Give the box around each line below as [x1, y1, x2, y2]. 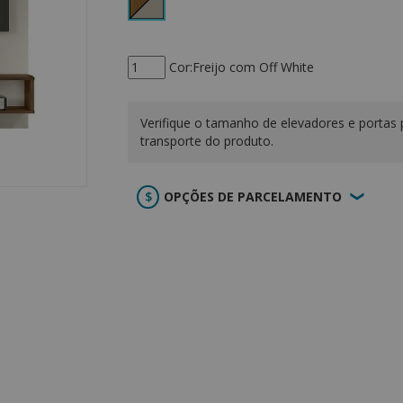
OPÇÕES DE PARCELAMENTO [164, 188, 342, 205]
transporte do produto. [140, 132, 273, 149]
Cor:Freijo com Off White [169, 58, 314, 76]
